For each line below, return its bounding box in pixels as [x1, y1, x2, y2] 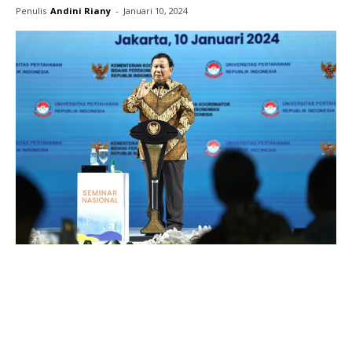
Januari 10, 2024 [123, 5, 188, 16]
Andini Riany [50, 5, 111, 16]
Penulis [16, 5, 46, 16]
